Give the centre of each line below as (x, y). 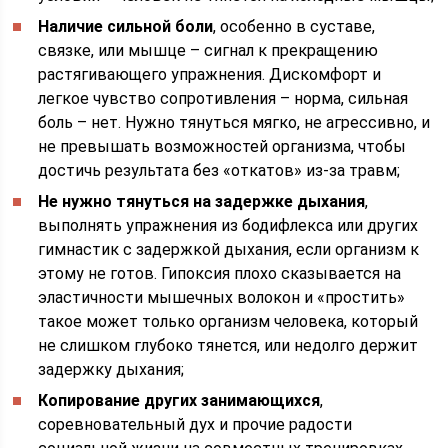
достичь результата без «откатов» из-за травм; (219, 170)
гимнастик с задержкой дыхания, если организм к (229, 249)
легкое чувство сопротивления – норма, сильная (223, 98)
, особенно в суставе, (294, 26)
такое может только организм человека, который (228, 321)
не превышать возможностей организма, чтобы (222, 146)
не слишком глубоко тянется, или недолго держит (228, 345)
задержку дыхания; (111, 369)
